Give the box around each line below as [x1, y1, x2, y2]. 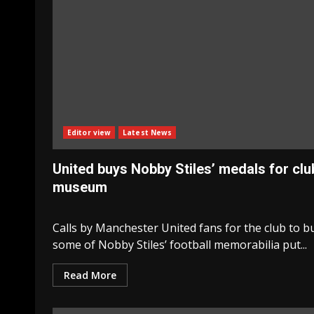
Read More [64, 268, 116, 282]
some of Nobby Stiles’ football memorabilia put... [53, 237, 307, 253]
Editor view [67, 128, 111, 138]
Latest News [123, 128, 172, 138]
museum [53, 179, 107, 196]
